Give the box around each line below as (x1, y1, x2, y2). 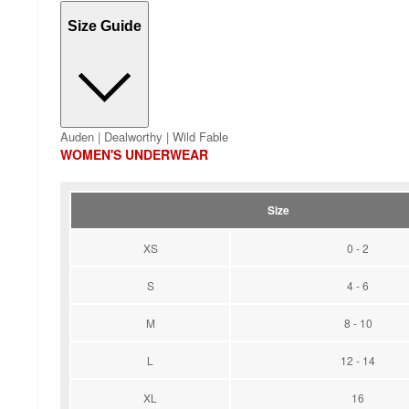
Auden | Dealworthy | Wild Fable (60, 128, 228, 146)
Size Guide (68, 17, 142, 34)
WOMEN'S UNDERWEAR (60, 145, 208, 164)
